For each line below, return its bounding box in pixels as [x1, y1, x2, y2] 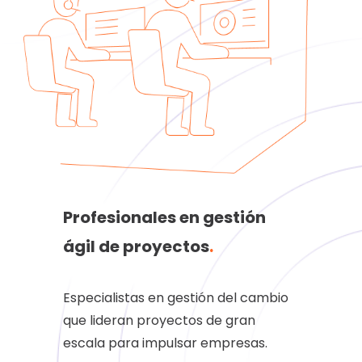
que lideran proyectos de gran [63, 311, 256, 330]
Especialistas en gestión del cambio [63, 288, 289, 308]
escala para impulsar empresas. [63, 334, 268, 353]
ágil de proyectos [63, 235, 210, 259]
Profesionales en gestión [63, 206, 267, 229]
